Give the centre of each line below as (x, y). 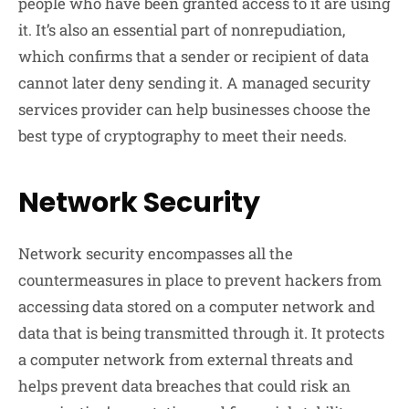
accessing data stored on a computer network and (197, 306)
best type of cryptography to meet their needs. (183, 135)
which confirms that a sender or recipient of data (194, 56)
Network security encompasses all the (156, 253)
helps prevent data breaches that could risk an (184, 385)
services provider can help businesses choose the (194, 109)
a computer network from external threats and (186, 359)
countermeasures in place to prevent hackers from (200, 279)
